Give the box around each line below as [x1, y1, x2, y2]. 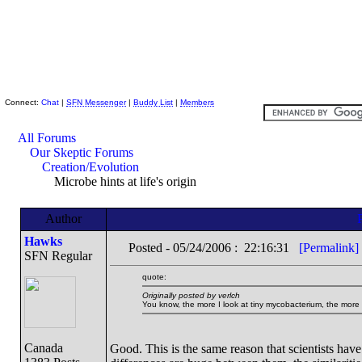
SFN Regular [23, 249, 92, 263]
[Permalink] [298, 241, 359, 255]
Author [44, 212, 82, 225]
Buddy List [133, 98, 173, 107]
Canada [23, 341, 63, 355]
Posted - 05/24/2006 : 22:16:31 [128, 241, 299, 255]
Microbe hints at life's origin [51, 175, 196, 188]
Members [180, 98, 214, 107]
